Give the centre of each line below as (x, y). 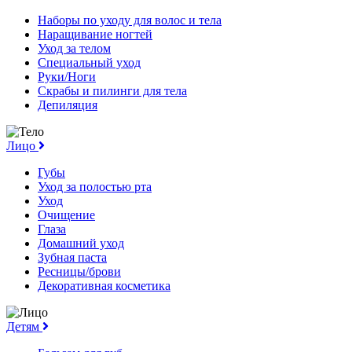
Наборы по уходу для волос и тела (130, 20)
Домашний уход (81, 243)
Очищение (66, 214)
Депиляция (68, 104)
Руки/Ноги (67, 76)
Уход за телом (74, 48)
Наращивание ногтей (95, 34)
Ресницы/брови (79, 271)
